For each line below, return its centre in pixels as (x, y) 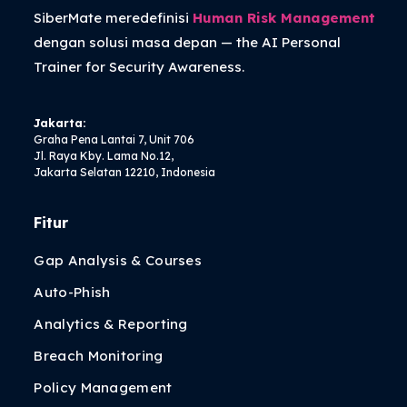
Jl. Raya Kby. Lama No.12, (104, 156)
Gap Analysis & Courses (118, 261)
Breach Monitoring (99, 356)
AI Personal (302, 43)
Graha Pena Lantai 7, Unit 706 (114, 140)
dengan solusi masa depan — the (148, 43)
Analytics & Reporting (111, 324)
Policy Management (103, 388)
